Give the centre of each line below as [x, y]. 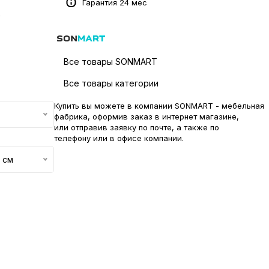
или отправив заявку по [102, 127]
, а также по [195, 127]
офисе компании [150, 138]
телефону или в [86, 138]
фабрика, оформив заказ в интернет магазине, [147, 116]
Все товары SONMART [110, 62]
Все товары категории [111, 83]
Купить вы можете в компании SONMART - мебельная [159, 106]
